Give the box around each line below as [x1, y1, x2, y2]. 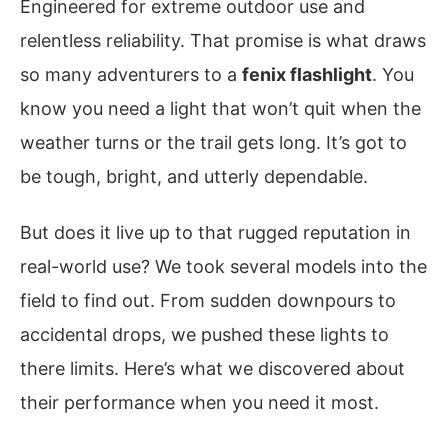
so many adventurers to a [20, 64, 242, 85]
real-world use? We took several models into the [20, 255, 427, 277]
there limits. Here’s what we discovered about [20, 357, 405, 379]
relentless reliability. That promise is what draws [20, 30, 426, 51]
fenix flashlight [242, 64, 372, 85]
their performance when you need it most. [20, 391, 379, 413]
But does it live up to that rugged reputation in [20, 221, 411, 243]
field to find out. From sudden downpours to [20, 289, 396, 311]
